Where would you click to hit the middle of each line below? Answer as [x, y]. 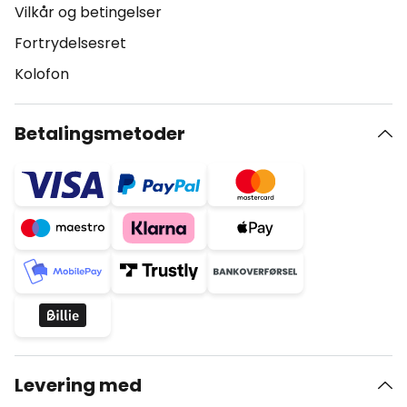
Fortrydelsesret [70, 43]
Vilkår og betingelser [88, 12]
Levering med [78, 385]
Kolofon [42, 74]
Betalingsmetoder [100, 134]
